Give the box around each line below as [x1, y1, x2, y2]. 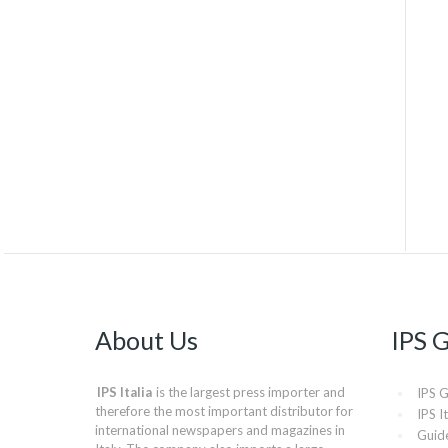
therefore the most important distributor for [95, 403, 354, 419]
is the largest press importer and [153, 384, 346, 400]
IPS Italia [97, 384, 153, 400]
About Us [95, 325, 199, 355]
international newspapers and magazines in [95, 422, 346, 438]
